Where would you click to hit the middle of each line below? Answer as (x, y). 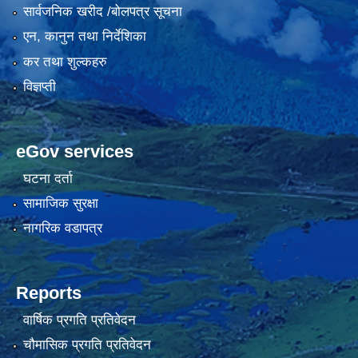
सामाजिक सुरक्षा (60, 204)
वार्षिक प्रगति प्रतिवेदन (79, 320)
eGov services (75, 152)
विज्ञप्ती (39, 87)
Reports (49, 293)
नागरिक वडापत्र (62, 229)
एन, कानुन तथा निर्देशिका (84, 37)
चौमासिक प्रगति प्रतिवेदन (87, 345)
